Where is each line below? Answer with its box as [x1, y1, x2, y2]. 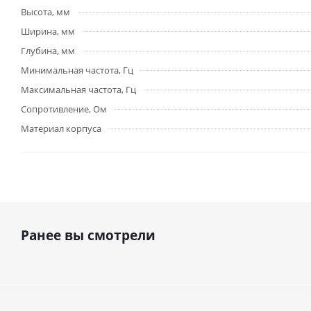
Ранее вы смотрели [21, 226, 155, 245]
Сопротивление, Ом [21, 103, 107, 116]
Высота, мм [21, 6, 70, 19]
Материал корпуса [21, 122, 101, 135]
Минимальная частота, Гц [21, 64, 133, 77]
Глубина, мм [21, 44, 75, 58]
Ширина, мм [21, 25, 75, 38]
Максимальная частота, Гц [21, 83, 136, 96]
